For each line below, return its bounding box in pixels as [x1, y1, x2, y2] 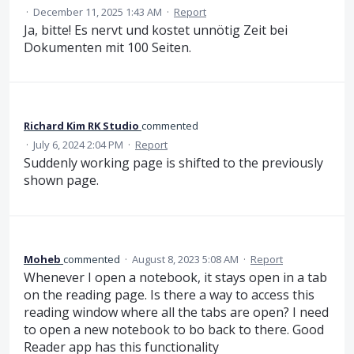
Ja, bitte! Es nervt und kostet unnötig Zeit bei [24, 21, 288, 39]
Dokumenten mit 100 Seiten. [24, 38, 191, 56]
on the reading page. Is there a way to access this [24, 285, 314, 303]
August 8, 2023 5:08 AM [132, 251, 239, 266]
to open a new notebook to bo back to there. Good [24, 320, 324, 338]
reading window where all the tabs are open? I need [24, 303, 329, 321]
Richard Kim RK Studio [24, 119, 139, 134]
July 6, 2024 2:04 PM [33, 137, 123, 153]
